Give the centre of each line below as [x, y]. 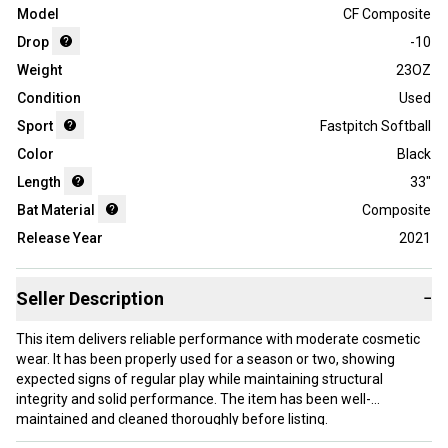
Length [39, 182]
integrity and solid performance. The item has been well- [193, 399]
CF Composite [387, 14]
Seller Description [90, 299]
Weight [39, 70]
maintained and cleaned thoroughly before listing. [172, 419]
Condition [49, 98]
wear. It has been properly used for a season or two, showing [205, 359]
